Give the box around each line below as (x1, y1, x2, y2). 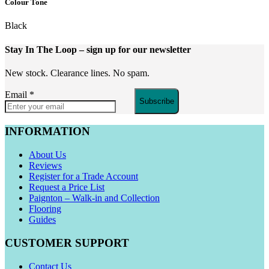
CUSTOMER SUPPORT (5, 236, 129, 249)
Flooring (29, 204, 61, 214)
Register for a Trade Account (29, 171, 138, 182)
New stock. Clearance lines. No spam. (5, 67, 150, 78)
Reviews (29, 160, 62, 171)
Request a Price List (29, 182, 104, 193)
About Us (29, 150, 66, 160)
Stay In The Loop (5, 44, 79, 55)
